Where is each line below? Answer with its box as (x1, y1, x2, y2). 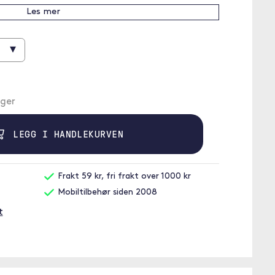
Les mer (26, 7, 60, 17)
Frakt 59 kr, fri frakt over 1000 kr (55, 172, 191, 181)
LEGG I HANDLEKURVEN (7, 127, 124, 141)
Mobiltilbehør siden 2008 (55, 188, 157, 197)
